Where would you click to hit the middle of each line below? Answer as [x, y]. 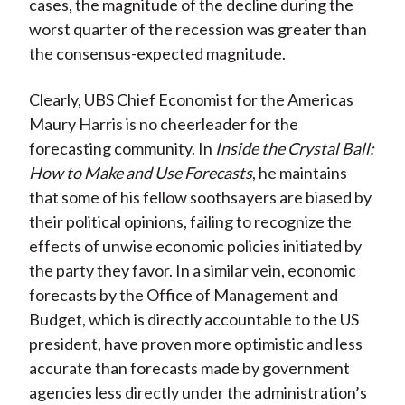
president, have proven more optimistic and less [195, 344]
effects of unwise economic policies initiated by [195, 246]
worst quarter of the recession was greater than [198, 29]
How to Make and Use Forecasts [140, 173]
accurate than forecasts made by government [189, 368]
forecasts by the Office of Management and [183, 295]
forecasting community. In [122, 149]
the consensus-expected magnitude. [157, 54]
